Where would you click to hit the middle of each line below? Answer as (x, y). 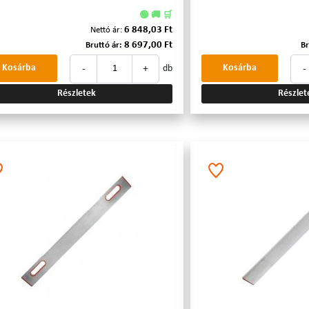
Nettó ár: (106, 30)
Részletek (77, 93)
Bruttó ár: (104, 45)
